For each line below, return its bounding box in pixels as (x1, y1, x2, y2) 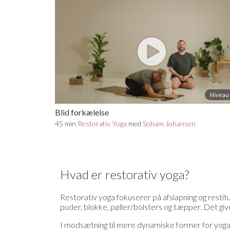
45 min (55, 119, 78, 128)
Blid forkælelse (55, 107, 109, 117)
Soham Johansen (143, 119, 196, 128)
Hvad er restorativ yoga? (60, 166, 191, 182)
